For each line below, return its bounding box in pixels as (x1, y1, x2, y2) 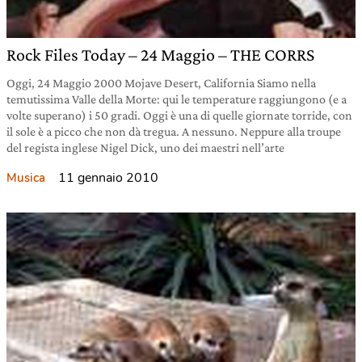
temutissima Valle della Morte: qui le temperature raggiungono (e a (6, 92, 347, 106)
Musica (6, 170, 45, 186)
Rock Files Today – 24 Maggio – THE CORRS (6, 44, 314, 65)
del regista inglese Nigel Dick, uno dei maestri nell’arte (6, 141, 284, 154)
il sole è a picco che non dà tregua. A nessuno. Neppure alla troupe (6, 124, 341, 138)
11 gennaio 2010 (58, 169, 158, 187)
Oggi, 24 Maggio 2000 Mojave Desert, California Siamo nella (6, 76, 316, 90)
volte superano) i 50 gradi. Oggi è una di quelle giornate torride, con (6, 108, 352, 122)
